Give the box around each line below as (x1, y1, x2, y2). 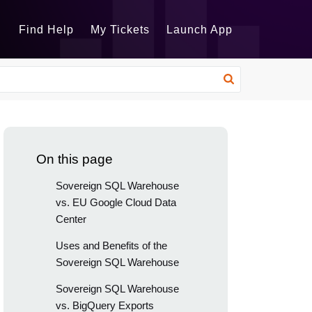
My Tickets (91, 23, 150, 36)
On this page (36, 152, 113, 166)
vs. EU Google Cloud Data (55, 196, 176, 208)
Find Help (19, 23, 74, 36)
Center (55, 213, 86, 225)
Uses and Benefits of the (55, 240, 167, 251)
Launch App (166, 23, 233, 36)
